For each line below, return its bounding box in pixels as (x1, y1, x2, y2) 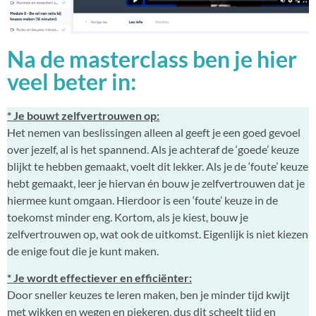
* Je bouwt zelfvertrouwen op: (7, 108, 159, 122)
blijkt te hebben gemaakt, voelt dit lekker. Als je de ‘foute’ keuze (7, 159, 308, 173)
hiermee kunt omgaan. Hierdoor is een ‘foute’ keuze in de (7, 193, 278, 207)
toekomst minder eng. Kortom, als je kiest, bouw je (7, 209, 248, 224)
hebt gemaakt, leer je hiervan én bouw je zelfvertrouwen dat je (7, 176, 305, 190)
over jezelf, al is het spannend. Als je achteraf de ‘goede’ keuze (7, 142, 299, 156)
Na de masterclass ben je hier (7, 44, 297, 73)
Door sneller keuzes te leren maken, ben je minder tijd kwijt (7, 288, 290, 302)
